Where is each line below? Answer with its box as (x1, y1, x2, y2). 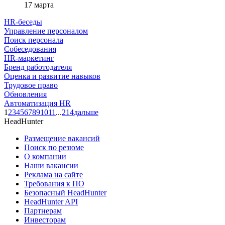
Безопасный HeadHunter (24, 188, 106, 197)
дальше (74, 107, 98, 117)
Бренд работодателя (4, 62, 72, 71)
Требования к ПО (24, 179, 84, 188)
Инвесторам (24, 215, 66, 224)
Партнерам (24, 206, 62, 215)
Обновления (4, 89, 47, 98)
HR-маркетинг (4, 53, 54, 62)
